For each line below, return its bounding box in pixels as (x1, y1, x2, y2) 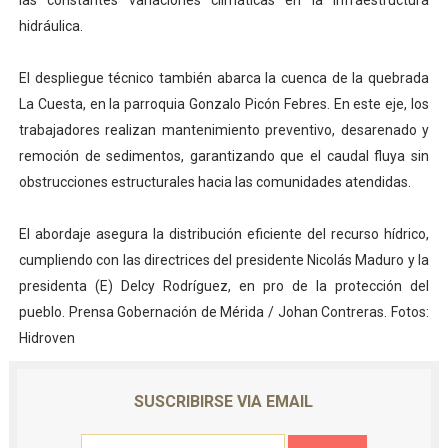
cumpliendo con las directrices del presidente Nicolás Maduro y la (18, 252, 430, 269)
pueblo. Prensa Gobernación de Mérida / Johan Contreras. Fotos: (18, 304, 430, 321)
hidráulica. (18, 18, 83, 35)
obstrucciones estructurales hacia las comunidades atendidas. (18, 174, 411, 191)
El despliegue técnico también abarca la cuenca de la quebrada (18, 70, 430, 87)
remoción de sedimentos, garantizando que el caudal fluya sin (18, 148, 430, 165)
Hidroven (18, 330, 75, 347)
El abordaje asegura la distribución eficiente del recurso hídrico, (18, 226, 430, 243)
